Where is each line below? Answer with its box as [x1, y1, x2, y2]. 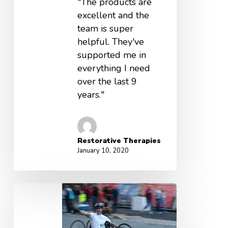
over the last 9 [77, 75, 137, 88]
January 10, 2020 [77, 146, 129, 155]
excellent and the [77, 9, 149, 21]
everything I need [77, 62, 150, 74]
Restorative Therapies [77, 135, 161, 146]
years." [77, 88, 104, 101]
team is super [77, 22, 133, 35]
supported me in [77, 48, 146, 61]
